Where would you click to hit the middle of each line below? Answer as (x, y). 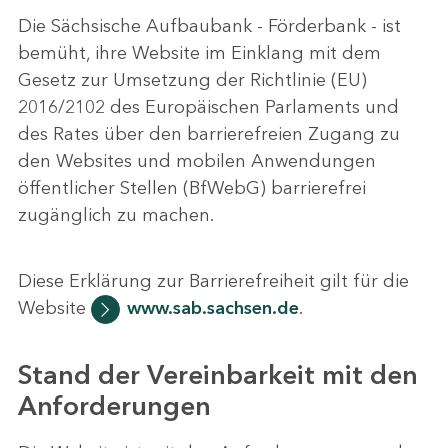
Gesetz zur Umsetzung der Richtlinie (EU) (192, 79)
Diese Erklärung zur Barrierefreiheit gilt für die (213, 280)
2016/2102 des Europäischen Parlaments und (208, 106)
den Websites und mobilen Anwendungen (197, 160)
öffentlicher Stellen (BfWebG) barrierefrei (192, 187)
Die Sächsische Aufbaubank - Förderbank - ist (209, 25)
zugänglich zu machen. (116, 214)
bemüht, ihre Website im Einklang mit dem (199, 52)
